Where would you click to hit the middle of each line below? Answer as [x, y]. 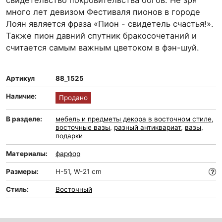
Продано [73, 98]
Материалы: [27, 154]
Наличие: [21, 96]
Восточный [74, 189]
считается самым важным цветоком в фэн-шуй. [104, 48]
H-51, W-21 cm [79, 171]
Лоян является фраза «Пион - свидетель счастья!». [110, 24]
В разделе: [24, 119]
